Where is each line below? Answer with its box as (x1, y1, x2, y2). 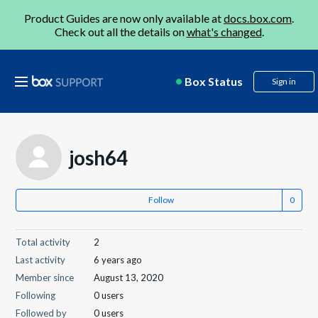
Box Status (185, 75, 243, 88)
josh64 (69, 145, 128, 170)
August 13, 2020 (94, 272, 164, 283)
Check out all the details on (54, 25, 187, 38)
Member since (16, 272, 75, 283)
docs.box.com (224, 11, 292, 25)
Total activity (16, 236, 71, 248)
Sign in (272, 76, 296, 87)
